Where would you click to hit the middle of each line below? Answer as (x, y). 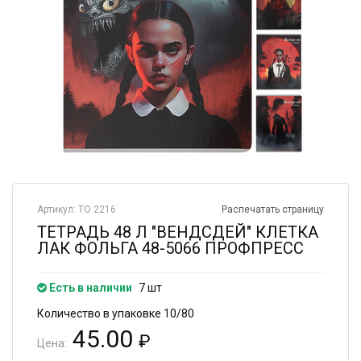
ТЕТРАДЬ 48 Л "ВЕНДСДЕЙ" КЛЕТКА (178, 232)
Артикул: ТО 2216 (77, 210)
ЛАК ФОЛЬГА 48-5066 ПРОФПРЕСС (170, 248)
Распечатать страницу (273, 210)
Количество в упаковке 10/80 (116, 313)
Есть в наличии (89, 288)
